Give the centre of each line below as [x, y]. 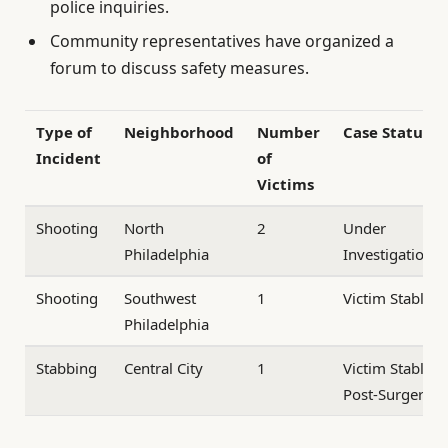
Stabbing [67, 368]
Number [289, 132]
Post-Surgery [388, 394]
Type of [64, 132]
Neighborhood [179, 132]
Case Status [387, 132]
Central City [164, 368]
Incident [69, 158]
